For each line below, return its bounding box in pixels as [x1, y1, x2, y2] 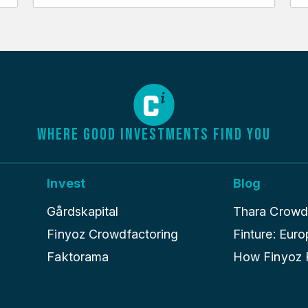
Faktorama [47, 250, 109, 265]
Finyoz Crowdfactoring [47, 227, 179, 242]
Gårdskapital [47, 204, 119, 219]
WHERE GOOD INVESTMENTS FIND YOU [37, 124, 271, 145]
